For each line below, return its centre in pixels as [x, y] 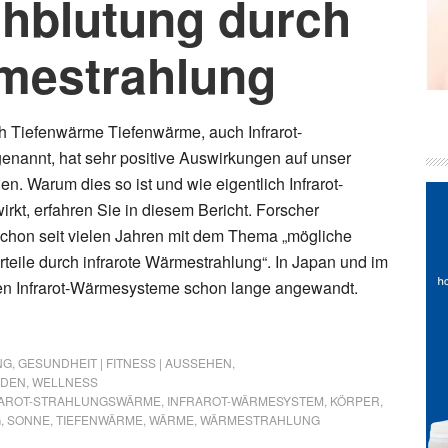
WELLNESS [65, 381]
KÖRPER [355, 400]
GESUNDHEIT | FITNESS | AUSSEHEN [125, 362]
